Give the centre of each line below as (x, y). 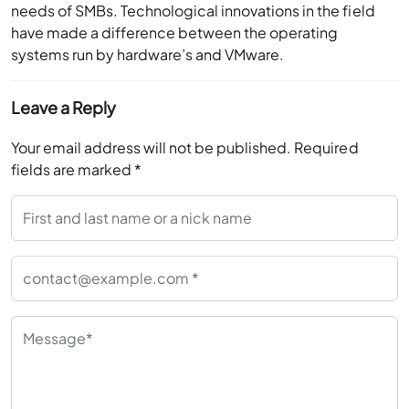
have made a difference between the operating (175, 32)
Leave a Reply (64, 107)
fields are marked (73, 169)
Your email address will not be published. (152, 147)
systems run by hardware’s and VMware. (148, 54)
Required (326, 147)
